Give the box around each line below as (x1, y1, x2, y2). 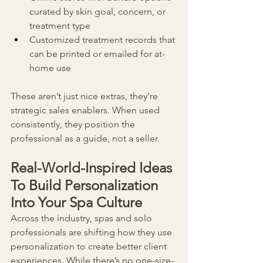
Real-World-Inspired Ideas (11, 159, 172, 177)
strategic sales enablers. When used (11, 104, 162, 116)
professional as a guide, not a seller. (11, 133, 160, 144)
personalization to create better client (11, 241, 169, 252)
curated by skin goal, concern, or (29, 6, 168, 18)
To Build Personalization (11, 177, 161, 194)
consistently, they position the (11, 119, 137, 130)
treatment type (29, 20, 90, 32)
